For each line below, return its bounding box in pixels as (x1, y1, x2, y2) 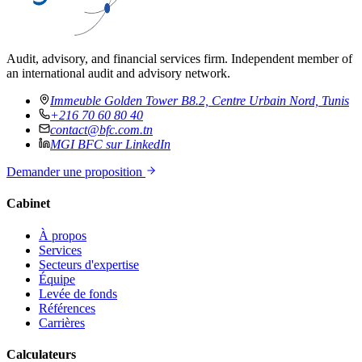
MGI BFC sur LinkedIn (50, 137, 170, 152)
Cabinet (6, 196, 50, 211)
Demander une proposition (6, 165, 145, 179)
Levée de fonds (39, 286, 117, 301)
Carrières (39, 315, 85, 330)
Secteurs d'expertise (39, 257, 139, 271)
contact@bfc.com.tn (50, 123, 153, 137)
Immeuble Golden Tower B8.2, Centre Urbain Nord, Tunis (50, 94, 349, 108)
